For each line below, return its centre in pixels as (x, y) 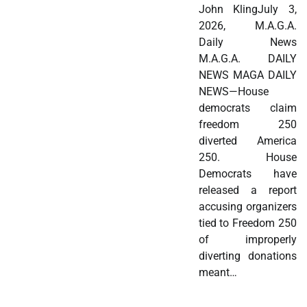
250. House (247, 158)
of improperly (247, 240)
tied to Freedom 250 (247, 223)
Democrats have (247, 174)
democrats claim (247, 108)
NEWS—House (233, 92)
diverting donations (247, 256)
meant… (218, 273)
